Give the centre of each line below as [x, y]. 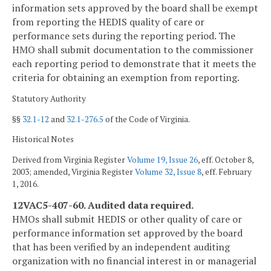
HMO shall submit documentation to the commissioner [133, 50]
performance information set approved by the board [127, 233]
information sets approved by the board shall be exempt [135, 8]
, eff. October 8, [226, 159]
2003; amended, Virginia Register [73, 171]
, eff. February [227, 171]
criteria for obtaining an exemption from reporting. [126, 78]
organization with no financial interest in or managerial [134, 260]
